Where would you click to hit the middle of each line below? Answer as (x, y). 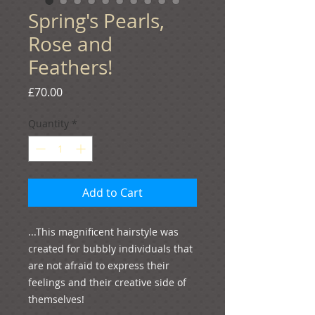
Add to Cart (112, 192)
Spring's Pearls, (96, 20)
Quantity (49, 123)
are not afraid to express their (99, 265)
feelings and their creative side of (107, 282)
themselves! (56, 299)
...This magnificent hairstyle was (103, 231)
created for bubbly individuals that (110, 248)
